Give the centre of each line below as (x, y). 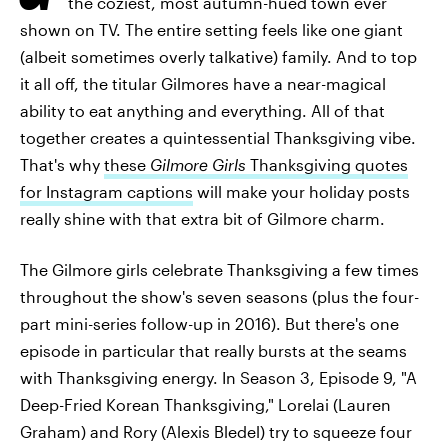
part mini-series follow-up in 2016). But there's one (209, 323)
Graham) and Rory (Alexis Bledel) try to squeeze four (216, 431)
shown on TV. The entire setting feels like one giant (211, 29)
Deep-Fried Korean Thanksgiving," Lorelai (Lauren (205, 404)
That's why (62, 164)
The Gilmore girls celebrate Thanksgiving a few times (219, 269)
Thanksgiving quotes (327, 164)
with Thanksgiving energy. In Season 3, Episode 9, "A (218, 377)
